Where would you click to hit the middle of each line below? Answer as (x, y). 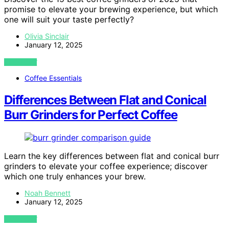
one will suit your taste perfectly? (69, 20)
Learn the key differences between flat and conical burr (112, 156)
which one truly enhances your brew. (75, 176)
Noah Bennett (48, 193)
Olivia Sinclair (47, 36)
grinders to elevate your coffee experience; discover (106, 166)
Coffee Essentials (53, 78)
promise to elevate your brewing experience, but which (111, 9)
